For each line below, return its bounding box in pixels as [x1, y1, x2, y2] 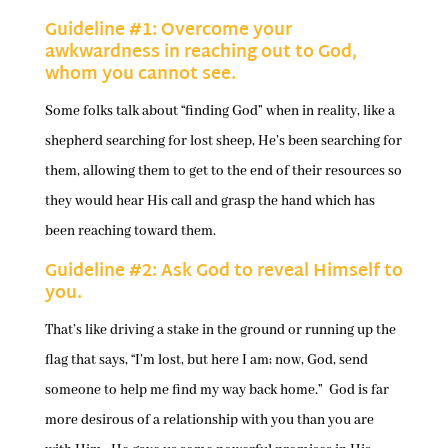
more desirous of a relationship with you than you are [44, 410, 374, 429]
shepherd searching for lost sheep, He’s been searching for [44, 131, 402, 150]
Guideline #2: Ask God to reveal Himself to [44, 255, 403, 287]
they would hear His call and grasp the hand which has [44, 191, 375, 210]
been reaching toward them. [44, 221, 216, 240]
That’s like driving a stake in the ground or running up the [44, 320, 396, 339]
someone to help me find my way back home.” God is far [44, 380, 389, 399]
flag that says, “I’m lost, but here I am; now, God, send [44, 350, 368, 369]
